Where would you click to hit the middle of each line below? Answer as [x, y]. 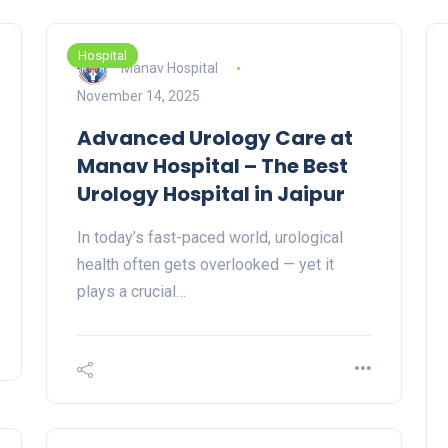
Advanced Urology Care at [215, 138]
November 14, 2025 [138, 96]
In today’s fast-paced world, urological [210, 238]
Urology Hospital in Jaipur [211, 194]
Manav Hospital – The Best [212, 166]
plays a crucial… [131, 292]
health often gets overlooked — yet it [205, 265]
